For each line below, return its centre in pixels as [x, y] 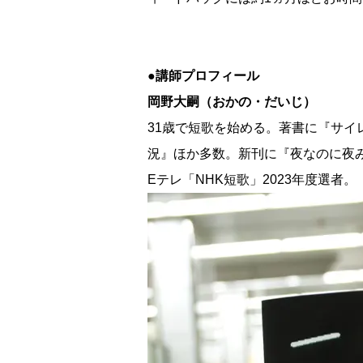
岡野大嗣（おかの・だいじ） [232, 102]
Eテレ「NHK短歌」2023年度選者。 [252, 180]
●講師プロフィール [203, 76]
